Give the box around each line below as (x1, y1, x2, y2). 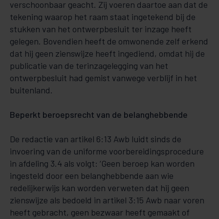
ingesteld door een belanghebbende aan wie (10, 170, 174, 181)
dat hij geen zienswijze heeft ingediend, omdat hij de (10, 48, 205, 59)
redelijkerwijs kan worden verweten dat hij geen (10, 182, 189, 193)
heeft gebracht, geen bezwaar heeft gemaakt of (10, 207, 190, 218)
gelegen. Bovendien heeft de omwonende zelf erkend (10, 36, 208, 46)
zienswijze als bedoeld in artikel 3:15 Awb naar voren (10, 195, 204, 205)
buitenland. (10, 85, 53, 95)
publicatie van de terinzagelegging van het (10, 60, 168, 71)
